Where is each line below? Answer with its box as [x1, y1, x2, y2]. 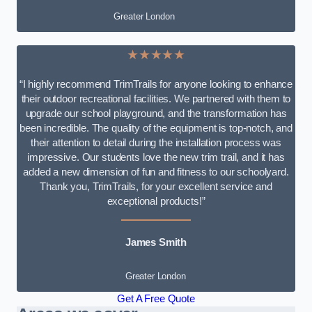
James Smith [125, 237, 187, 249]
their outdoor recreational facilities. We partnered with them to [21, 93, 291, 105]
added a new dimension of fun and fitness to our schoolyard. [23, 166, 289, 178]
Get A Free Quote [117, 293, 195, 305]
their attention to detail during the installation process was [30, 137, 282, 149]
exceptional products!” [107, 196, 205, 208]
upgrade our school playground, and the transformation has [25, 108, 287, 120]
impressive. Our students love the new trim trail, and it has [27, 152, 285, 164]
